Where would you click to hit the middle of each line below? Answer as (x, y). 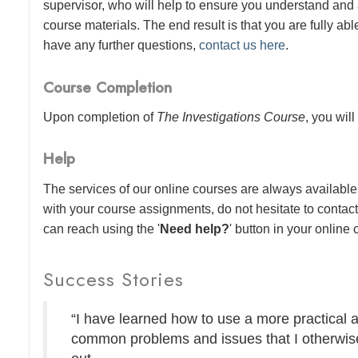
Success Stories (114, 279)
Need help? (195, 229)
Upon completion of (100, 117)
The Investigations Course (231, 117)
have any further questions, (121, 46)
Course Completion (108, 87)
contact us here (243, 46)
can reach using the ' (102, 229)
